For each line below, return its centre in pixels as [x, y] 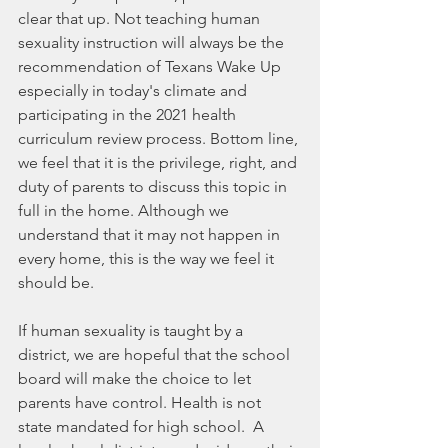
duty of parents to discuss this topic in [154, 187]
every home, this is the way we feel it [148, 259]
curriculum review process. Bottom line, [160, 139]
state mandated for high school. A [143, 427]
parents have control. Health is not [141, 403]
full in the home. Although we [125, 211]
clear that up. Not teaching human [141, 19]
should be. [56, 283]
